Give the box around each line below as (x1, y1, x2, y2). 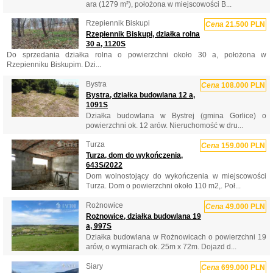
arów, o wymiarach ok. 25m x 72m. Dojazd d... (86, 242, 236, 251)
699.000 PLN (219, 263, 265, 272)
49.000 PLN (224, 202, 265, 211)
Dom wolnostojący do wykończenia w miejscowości (86, 172, 266, 181)
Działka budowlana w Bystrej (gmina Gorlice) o (86, 111, 266, 120)
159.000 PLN (219, 141, 265, 151)
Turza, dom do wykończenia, (86, 151, 183, 160)
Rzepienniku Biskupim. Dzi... (7, 60, 101, 69)
